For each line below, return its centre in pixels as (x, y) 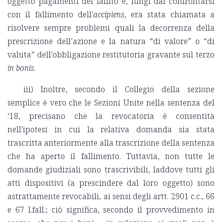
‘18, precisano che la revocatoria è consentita (111, 116)
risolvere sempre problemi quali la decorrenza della (111, 28)
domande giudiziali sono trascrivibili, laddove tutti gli (111, 170)
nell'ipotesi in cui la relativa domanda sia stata (111, 130)
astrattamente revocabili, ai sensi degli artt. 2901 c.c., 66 (111, 196)
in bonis (21, 68)
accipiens (109, 15)
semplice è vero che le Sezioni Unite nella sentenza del (111, 103)
